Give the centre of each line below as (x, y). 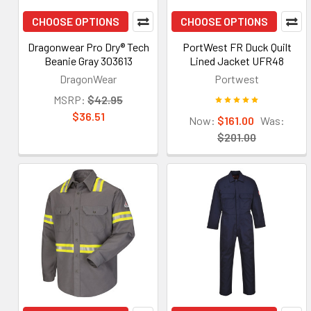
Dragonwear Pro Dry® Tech (88, 47)
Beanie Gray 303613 (88, 61)
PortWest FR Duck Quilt (237, 47)
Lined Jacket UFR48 (237, 61)
